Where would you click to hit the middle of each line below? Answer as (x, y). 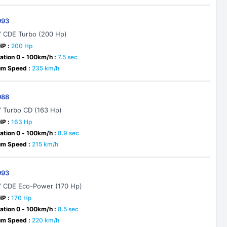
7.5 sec (68, 57)
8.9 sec (69, 133)
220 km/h (46, 220)
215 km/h (45, 144)
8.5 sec (68, 209)
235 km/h (46, 68)
